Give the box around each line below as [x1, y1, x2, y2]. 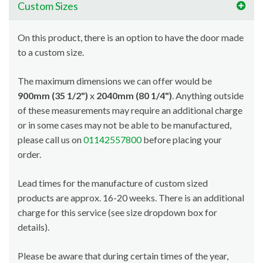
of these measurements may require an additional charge [18, 104, 242, 116]
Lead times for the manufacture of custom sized [18, 177, 208, 189]
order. [18, 149, 43, 160]
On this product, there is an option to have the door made [18, 32, 244, 43]
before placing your [141, 134, 222, 146]
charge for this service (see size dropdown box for [18, 207, 217, 218]
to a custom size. [18, 46, 84, 58]
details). [18, 221, 49, 233]
